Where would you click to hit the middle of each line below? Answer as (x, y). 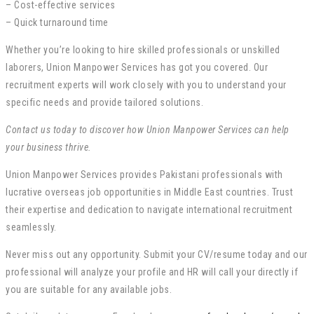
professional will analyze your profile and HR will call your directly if (152, 272)
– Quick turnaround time (57, 23)
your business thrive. (49, 148)
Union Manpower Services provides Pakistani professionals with (144, 175)
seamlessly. (31, 227)
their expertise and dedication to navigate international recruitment (149, 210)
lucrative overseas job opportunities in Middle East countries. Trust (149, 192)
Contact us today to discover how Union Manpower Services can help (148, 130)
